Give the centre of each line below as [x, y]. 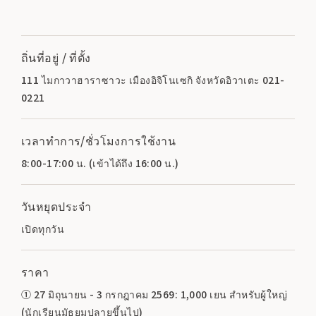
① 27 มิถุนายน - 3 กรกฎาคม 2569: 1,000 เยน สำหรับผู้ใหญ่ [154, 294]
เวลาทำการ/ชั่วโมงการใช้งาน [99, 140]
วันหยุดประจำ [56, 206]
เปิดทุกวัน [43, 228]
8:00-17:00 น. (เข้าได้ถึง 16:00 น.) [100, 163]
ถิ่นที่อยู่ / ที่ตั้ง [56, 57]
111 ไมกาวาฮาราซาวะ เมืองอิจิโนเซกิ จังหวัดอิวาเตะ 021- [153, 79]
